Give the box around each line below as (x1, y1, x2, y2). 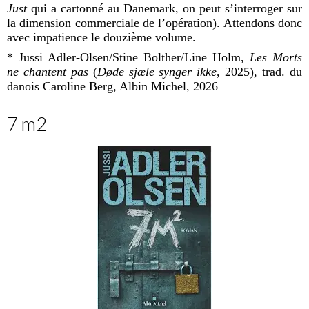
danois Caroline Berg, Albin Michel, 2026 (7, 79, 218, 93)
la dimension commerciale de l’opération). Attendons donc (7, 15, 302, 30)
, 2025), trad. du (217, 64, 303, 79)
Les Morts (250, 50, 302, 64)
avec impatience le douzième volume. (7, 30, 196, 44)
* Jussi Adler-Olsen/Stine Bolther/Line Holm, (7, 50, 250, 64)
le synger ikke (145, 64, 217, 79)
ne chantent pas (7, 64, 88, 79)
